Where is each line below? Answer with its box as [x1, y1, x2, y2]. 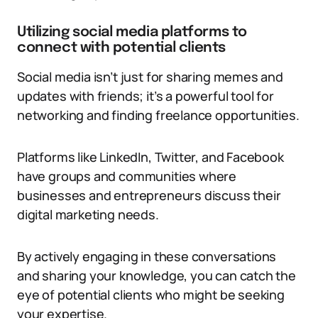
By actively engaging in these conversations [17, 248, 277, 265]
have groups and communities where [17, 168, 237, 185]
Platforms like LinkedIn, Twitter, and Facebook [17, 148, 284, 165]
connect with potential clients [17, 40, 226, 55]
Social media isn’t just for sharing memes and [17, 68, 283, 85]
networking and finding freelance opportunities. [17, 106, 300, 124]
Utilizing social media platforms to [17, 25, 248, 40]
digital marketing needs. [17, 206, 159, 223]
